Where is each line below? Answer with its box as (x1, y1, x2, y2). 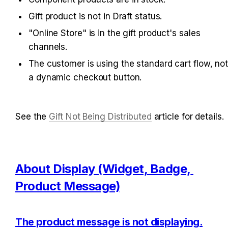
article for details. (151, 111, 224, 122)
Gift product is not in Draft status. (28, 11, 162, 21)
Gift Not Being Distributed (49, 111, 152, 122)
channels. (28, 41, 68, 52)
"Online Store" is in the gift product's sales (28, 27, 201, 38)
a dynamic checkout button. (28, 72, 142, 82)
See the (15, 111, 49, 122)
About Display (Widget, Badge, (15, 161, 191, 176)
